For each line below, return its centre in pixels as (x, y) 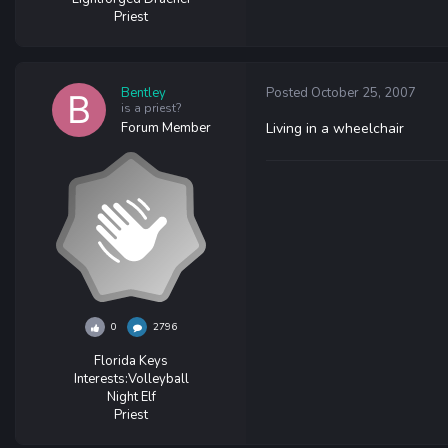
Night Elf (131, 397)
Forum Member (165, 127)
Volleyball (158, 379)
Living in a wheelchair (335, 128)
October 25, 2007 (363, 93)
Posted (288, 93)
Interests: (100, 379)
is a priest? (151, 107)
